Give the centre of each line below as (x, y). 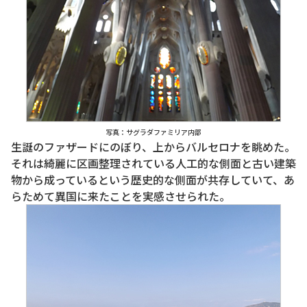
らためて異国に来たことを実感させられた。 (121, 196)
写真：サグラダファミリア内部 (153, 132)
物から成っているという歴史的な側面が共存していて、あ (153, 180)
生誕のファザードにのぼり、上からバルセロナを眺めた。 (153, 147)
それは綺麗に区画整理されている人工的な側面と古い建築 (153, 163)
